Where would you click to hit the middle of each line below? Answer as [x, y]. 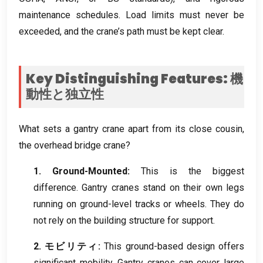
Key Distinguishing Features [124, 79]
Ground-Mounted [90, 171]
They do [227, 204]
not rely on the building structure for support [123, 221]
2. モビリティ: [67, 247]
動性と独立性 [65, 95]
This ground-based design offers [174, 247]
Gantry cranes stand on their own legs [163, 188]
